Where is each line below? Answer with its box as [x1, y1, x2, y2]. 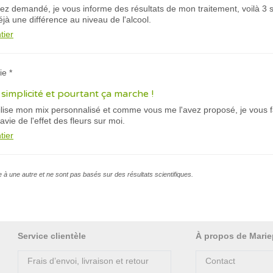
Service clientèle [18, 231, 86, 241]
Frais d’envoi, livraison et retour [27, 256, 149, 266]
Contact [205, 256, 235, 266]
